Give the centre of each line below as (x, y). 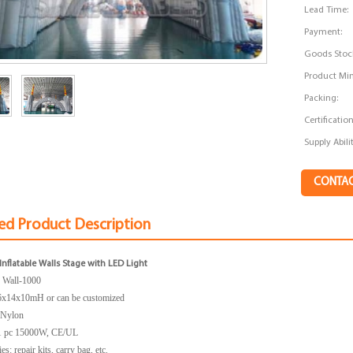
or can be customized (85, 297)
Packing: (321, 99)
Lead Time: (326, 11)
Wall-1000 (22, 280)
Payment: (323, 33)
